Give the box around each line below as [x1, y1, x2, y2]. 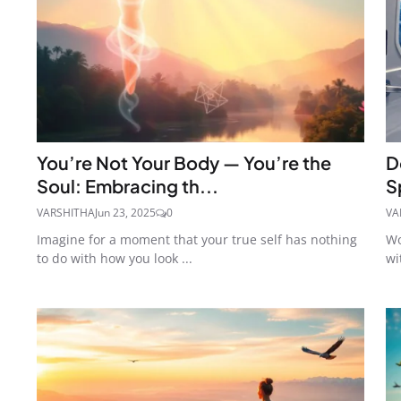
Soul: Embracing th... [37, 174, 218, 197]
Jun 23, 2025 [95, 204, 156, 220]
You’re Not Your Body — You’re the [37, 150, 331, 174]
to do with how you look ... [37, 249, 192, 267]
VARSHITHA [37, 204, 95, 220]
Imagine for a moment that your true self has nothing [37, 230, 357, 248]
